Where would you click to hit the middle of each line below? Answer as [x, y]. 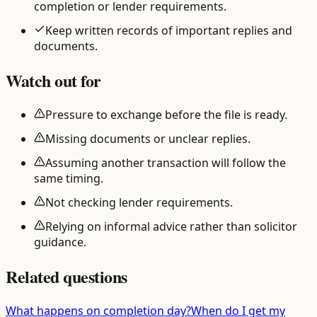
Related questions [67, 276]
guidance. [60, 242]
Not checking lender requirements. [139, 202]
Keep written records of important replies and [169, 31]
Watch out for [53, 81]
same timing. [69, 178]
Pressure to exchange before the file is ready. [166, 114]
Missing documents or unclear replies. [148, 138]
